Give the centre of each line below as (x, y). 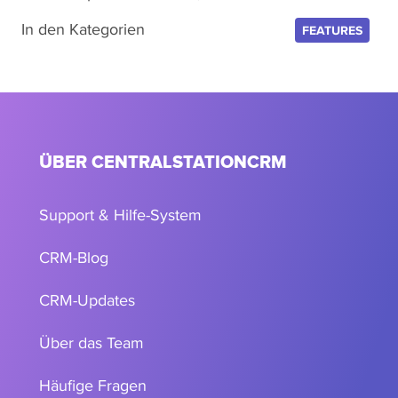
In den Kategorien (83, 29)
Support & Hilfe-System (120, 215)
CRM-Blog (74, 257)
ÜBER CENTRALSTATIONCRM (163, 163)
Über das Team (92, 342)
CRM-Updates (87, 300)
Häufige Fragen (93, 385)
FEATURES (332, 30)
